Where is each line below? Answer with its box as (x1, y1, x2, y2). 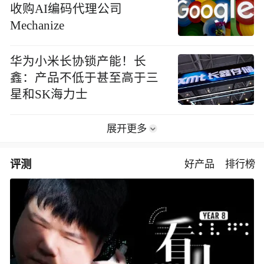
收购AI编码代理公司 (10, 2, 123, 15)
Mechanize (10, 18, 65, 32)
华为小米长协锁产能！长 (10, 54, 147, 68)
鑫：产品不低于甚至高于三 (10, 71, 159, 84)
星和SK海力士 (10, 87, 88, 101)
